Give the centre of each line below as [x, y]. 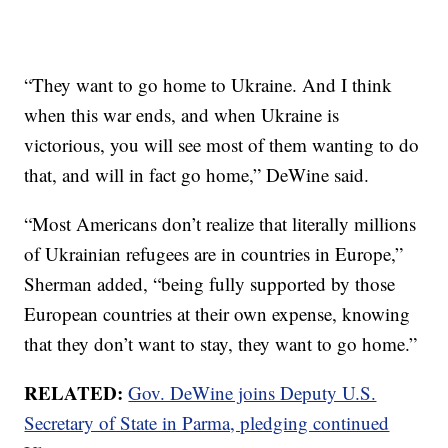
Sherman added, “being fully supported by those [210, 284]
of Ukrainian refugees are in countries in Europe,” [214, 254]
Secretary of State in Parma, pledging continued [207, 423]
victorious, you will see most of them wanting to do [222, 145]
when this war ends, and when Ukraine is [182, 115]
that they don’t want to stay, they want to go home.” [221, 344]
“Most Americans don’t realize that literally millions [220, 224]
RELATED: [76, 393]
